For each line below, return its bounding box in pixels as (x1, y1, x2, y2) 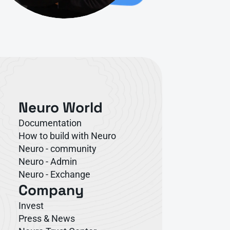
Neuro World (18, 98, 103, 117)
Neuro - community (18, 143, 97, 154)
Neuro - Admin (18, 156, 77, 167)
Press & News (18, 213, 75, 224)
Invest (18, 200, 44, 211)
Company (18, 181, 84, 199)
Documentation (18, 118, 82, 128)
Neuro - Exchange (18, 169, 90, 180)
